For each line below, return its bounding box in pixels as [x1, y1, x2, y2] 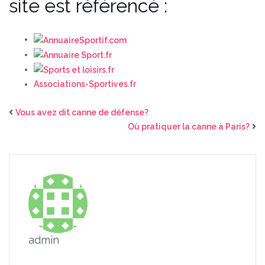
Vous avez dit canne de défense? [15, 108, 148, 118]
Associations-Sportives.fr [34, 79, 136, 89]
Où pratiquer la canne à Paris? [128, 122, 250, 132]
